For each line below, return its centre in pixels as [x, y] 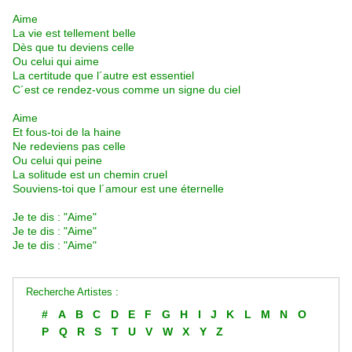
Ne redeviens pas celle [69, 147]
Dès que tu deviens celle [73, 48]
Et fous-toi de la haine [67, 132]
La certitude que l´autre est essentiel [103, 76]
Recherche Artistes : [72, 293]
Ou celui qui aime [56, 62]
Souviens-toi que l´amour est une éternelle [118, 189]
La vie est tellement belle [74, 33]
